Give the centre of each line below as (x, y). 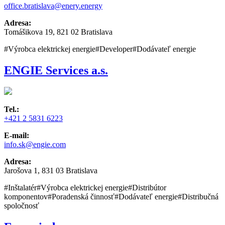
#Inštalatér (20, 188)
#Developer (114, 49)
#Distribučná (198, 197)
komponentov (26, 197)
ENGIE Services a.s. (56, 70)
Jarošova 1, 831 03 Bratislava (51, 171)
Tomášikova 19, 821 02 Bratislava (58, 32)
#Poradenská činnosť (81, 197)
